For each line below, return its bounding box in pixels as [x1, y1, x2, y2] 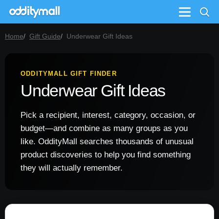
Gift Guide [29, 32, 61, 40]
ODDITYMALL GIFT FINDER [21, 70, 117, 77]
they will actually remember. [21, 163, 123, 173]
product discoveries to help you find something [21, 150, 191, 159]
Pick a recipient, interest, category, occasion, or [21, 110, 196, 120]
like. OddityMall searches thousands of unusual [21, 137, 194, 146]
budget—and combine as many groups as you [21, 124, 188, 133]
